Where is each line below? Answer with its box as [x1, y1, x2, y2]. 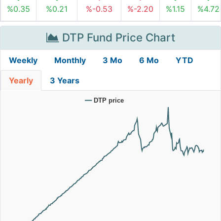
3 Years [50, 75, 79, 85]
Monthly [54, 55, 86, 65]
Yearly [9, 75, 33, 85]
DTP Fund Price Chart [59, 31, 175, 44]
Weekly [9, 55, 37, 65]
